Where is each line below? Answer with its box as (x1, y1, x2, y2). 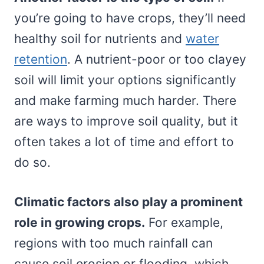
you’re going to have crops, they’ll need (14, 10, 246, 25)
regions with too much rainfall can (14, 235, 213, 250)
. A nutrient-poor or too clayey (67, 51, 246, 67)
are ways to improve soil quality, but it (14, 113, 238, 128)
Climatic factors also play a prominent (14, 194, 243, 209)
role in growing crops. (14, 214, 145, 230)
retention (14, 51, 67, 67)
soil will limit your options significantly (14, 72, 236, 87)
